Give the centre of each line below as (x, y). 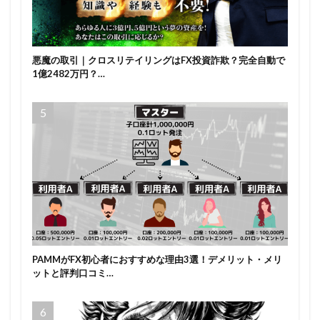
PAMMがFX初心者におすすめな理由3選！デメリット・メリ (157, 260)
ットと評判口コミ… (73, 273)
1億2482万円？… (69, 73)
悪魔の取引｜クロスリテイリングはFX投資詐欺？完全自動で (159, 60)
